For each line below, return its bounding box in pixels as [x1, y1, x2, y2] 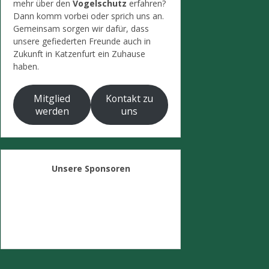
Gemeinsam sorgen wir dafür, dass [13, 23, 149, 34]
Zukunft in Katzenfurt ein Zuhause [13, 48, 145, 59]
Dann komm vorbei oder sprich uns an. [13, 10, 164, 22]
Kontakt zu [106, 91, 153, 105]
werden [35, 104, 69, 118]
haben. [13, 61, 39, 72]
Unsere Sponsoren [51, 163, 130, 174]
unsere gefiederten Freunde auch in [13, 35, 151, 47]
